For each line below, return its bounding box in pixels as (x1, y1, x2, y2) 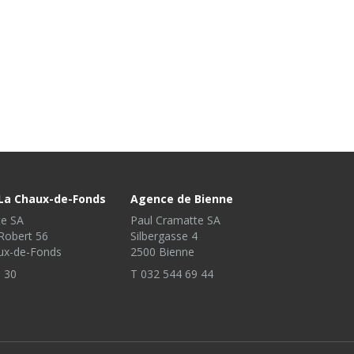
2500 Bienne (130, 244, 195, 259)
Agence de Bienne (130, 191, 234, 206)
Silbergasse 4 (130, 228, 198, 243)
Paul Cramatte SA (130, 213, 221, 228)
